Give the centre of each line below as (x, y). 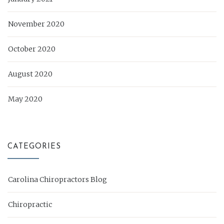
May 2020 (25, 99)
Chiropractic (30, 205)
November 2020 (36, 24)
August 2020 (30, 74)
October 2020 (32, 49)
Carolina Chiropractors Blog (57, 180)
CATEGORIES (34, 147)
